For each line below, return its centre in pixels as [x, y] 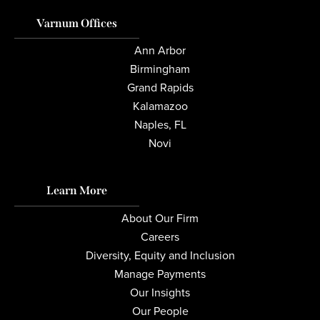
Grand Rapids [160, 87]
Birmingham [160, 69]
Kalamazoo [160, 106]
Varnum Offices [77, 23]
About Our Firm [160, 218]
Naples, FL [160, 124]
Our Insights [160, 292]
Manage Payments [160, 274]
